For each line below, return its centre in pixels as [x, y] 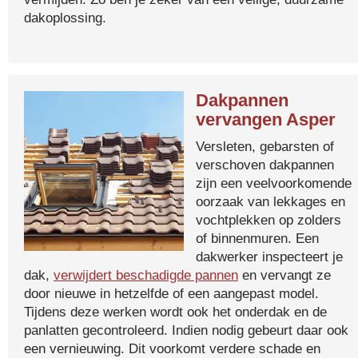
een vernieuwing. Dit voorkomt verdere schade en [172, 348]
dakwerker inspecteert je [269, 257]
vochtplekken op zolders [268, 220]
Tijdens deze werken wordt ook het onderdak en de [175, 312]
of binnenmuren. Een [257, 238]
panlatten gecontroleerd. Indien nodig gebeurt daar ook [186, 330]
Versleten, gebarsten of [265, 146]
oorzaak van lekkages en [270, 201]
